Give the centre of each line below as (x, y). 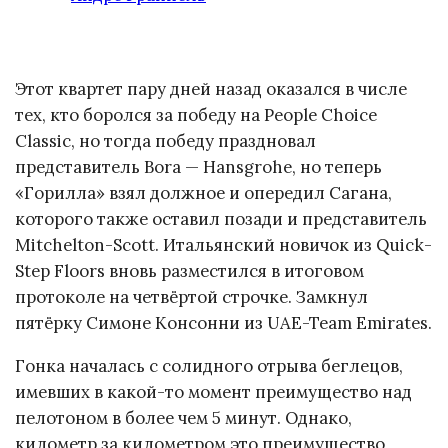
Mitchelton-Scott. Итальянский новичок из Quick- (223, 245)
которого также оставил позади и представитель (221, 219)
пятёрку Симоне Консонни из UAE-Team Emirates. (223, 323)
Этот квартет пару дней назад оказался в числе (211, 89)
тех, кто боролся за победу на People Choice (196, 115)
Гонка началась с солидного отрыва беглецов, (209, 366)
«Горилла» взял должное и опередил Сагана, (203, 193)
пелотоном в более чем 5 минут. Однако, (183, 418)
